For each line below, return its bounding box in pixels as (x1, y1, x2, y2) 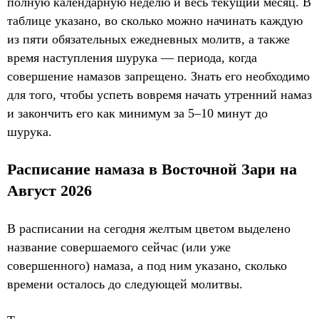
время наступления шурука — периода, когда (7, 51, 257, 65)
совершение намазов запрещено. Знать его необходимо (7, 69, 310, 83)
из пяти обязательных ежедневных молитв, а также (7, 32, 290, 46)
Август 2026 (7, 182, 92, 199)
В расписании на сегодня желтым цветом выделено (7, 221, 291, 236)
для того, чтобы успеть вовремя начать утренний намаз (7, 88, 312, 102)
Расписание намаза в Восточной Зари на (7, 160, 297, 178)
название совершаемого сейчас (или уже (7, 240, 231, 254)
